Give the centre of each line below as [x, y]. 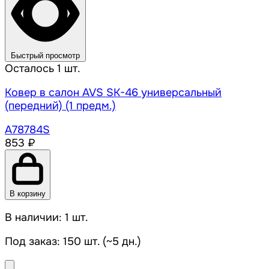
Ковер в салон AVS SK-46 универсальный [113, 93]
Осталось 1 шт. [43, 69]
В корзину [28, 194]
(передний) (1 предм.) [60, 106]
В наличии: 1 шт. [47, 218]
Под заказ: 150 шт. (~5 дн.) [73, 242]
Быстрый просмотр [45, 56]
